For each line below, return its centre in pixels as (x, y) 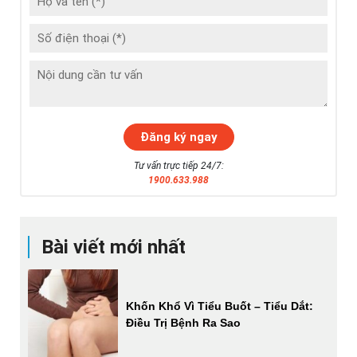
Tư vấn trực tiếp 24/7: (178, 166)
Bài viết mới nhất (114, 247)
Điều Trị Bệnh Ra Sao (184, 322)
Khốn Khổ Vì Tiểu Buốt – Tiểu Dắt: (220, 306)
